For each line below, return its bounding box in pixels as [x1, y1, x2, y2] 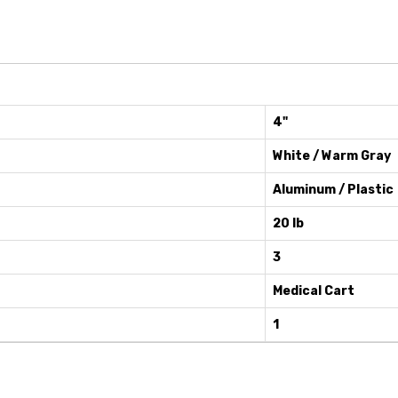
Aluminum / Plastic [273, 182, 394, 197]
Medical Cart [273, 283, 354, 298]
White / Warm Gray [273, 148, 391, 163]
